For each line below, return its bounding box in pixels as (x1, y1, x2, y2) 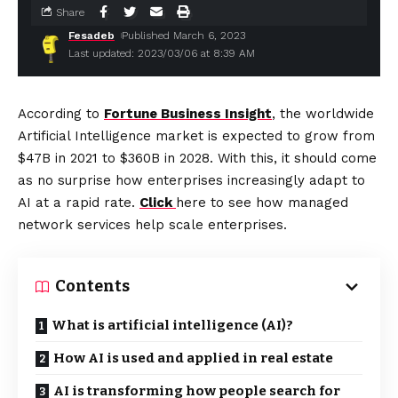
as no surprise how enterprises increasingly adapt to (18, 172, 365, 188)
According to (18, 106, 104, 122)
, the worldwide (272, 106, 374, 122)
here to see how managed (176, 195, 348, 211)
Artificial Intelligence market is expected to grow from (18, 128, 375, 144)
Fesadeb (68, 29, 115, 42)
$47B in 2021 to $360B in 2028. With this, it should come (18, 150, 377, 166)
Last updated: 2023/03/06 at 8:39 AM (68, 47, 255, 60)
